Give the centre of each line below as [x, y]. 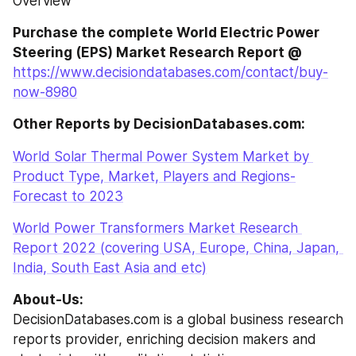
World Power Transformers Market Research [155, 228]
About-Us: [48, 299]
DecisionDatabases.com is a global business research [178, 319]
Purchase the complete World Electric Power [166, 33]
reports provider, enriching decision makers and [164, 339]
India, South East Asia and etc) [110, 267]
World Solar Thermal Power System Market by [161, 156]
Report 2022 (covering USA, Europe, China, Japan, [176, 248]
